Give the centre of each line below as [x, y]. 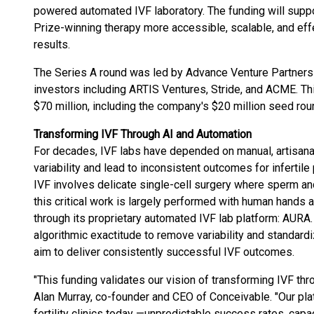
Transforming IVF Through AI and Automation [143, 134]
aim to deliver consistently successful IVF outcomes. [164, 252]
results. [52, 45]
